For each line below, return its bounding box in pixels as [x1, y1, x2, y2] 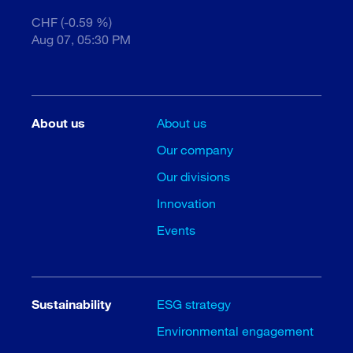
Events [157, 221, 196, 237]
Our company [157, 141, 234, 157]
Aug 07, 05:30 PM [32, 31, 131, 46]
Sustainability [32, 295, 111, 311]
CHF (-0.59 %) [32, 13, 112, 29]
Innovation [157, 195, 217, 210]
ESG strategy [157, 295, 232, 311]
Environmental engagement [157, 322, 314, 338]
